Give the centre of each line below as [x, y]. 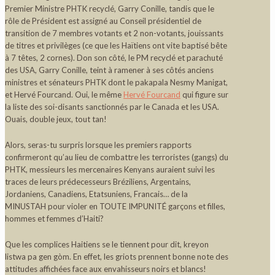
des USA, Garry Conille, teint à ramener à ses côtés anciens [109, 70]
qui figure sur [204, 94]
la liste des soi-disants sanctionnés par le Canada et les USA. [112, 107]
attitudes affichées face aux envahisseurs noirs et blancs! [106, 269]
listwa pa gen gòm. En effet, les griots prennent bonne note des [117, 256]
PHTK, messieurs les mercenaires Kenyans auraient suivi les [110, 169]
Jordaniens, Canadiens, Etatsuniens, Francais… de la [96, 194]
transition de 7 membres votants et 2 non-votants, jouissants [114, 33]
